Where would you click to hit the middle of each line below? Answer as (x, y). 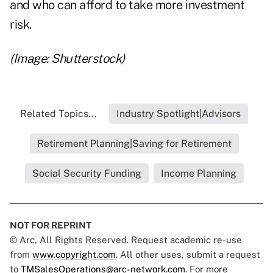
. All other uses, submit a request (188, 255)
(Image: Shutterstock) (67, 59)
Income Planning (198, 174)
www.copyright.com (74, 255)
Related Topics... (58, 114)
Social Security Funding (87, 174)
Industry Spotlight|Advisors (179, 114)
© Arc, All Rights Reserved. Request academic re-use (126, 240)
